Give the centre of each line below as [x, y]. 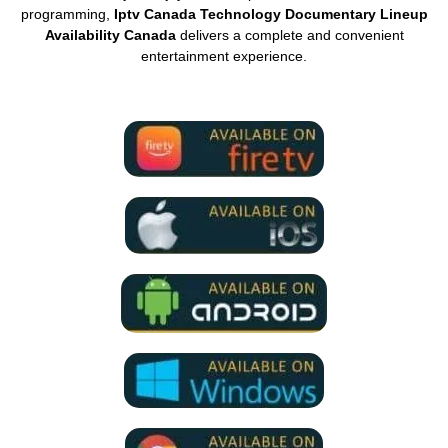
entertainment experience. [224, 55]
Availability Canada [110, 34]
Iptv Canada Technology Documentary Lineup [270, 13]
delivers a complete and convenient [289, 34]
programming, [67, 13]
